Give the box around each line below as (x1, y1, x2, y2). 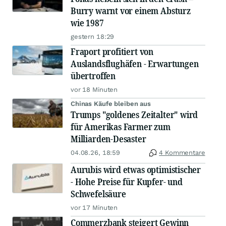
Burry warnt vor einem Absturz (71, 5, 191, 17)
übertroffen (71, 70, 116, 82)
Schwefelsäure (71, 188, 126, 200)
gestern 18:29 (71, 33, 115, 41)
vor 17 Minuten (71, 204, 118, 212)
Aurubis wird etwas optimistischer (71, 163, 201, 176)
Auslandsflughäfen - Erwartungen (71, 58, 199, 70)
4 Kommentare (159, 149, 205, 157)
